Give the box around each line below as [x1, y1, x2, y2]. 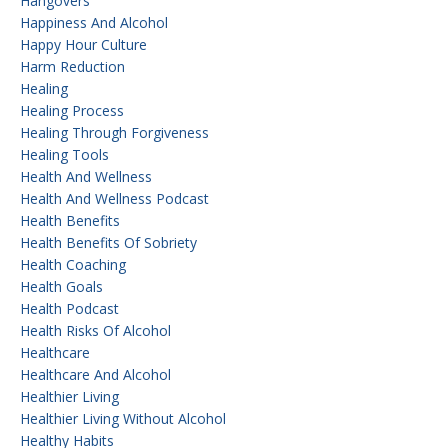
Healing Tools [20, 144, 109, 164]
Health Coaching [20, 254, 126, 274]
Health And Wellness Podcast [20, 188, 209, 208]
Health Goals [20, 276, 103, 296]
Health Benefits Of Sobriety [20, 232, 197, 252]
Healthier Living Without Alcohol [20, 408, 226, 428]
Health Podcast [20, 298, 119, 318]
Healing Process [20, 100, 124, 120]
